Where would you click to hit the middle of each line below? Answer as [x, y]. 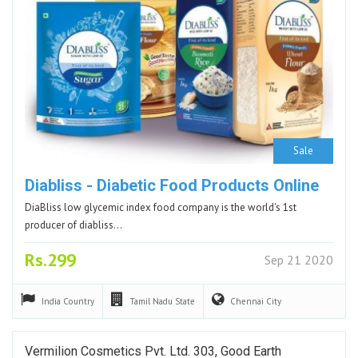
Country [79, 301]
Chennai [248, 301]
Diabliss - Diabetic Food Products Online [172, 185]
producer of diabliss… [74, 225]
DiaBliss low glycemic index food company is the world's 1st [161, 207]
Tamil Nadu [152, 301]
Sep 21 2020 [299, 259]
